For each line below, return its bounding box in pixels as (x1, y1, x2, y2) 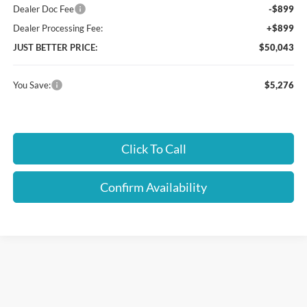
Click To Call (121, 140, 186, 156)
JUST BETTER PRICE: (13, 41, 98, 53)
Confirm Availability (100, 179, 208, 195)
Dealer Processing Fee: (13, 22, 103, 34)
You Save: (13, 79, 51, 90)
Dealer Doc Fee (13, 3, 75, 14)
